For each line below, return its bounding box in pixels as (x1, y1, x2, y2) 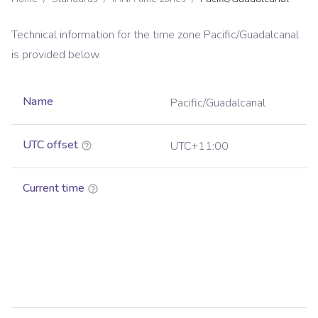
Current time (23, 180, 84, 197)
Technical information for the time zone (11, 27, 204, 43)
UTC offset (23, 137, 78, 153)
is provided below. (11, 47, 101, 63)
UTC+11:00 (170, 138, 229, 155)
